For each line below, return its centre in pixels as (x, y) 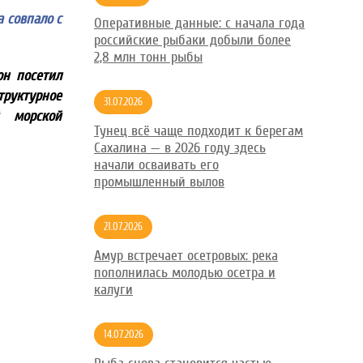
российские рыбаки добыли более (192, 40)
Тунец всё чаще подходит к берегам (199, 131)
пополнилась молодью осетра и (185, 273)
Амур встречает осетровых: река (186, 256)
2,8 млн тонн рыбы (148, 57)
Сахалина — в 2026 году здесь (180, 148)
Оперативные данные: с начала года (199, 23)
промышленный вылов (159, 182)
